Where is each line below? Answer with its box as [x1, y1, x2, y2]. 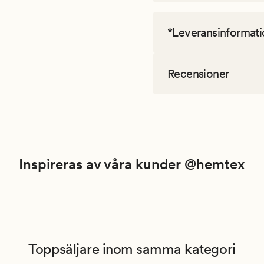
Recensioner [167, 67, 229, 81]
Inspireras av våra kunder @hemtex [19, 156, 245, 173]
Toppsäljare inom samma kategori [28, 240, 236, 258]
